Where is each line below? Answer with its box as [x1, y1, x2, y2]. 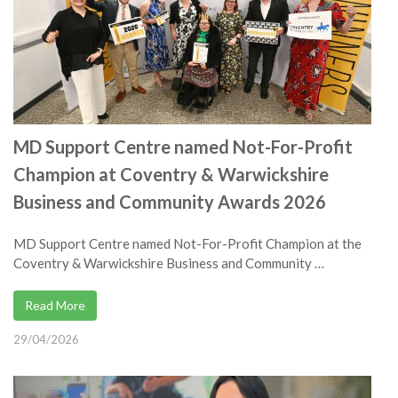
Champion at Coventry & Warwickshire [13, 163, 329, 186]
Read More [25, 298, 85, 314]
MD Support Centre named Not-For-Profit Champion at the [13, 235, 362, 252]
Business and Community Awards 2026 [13, 191, 326, 213]
